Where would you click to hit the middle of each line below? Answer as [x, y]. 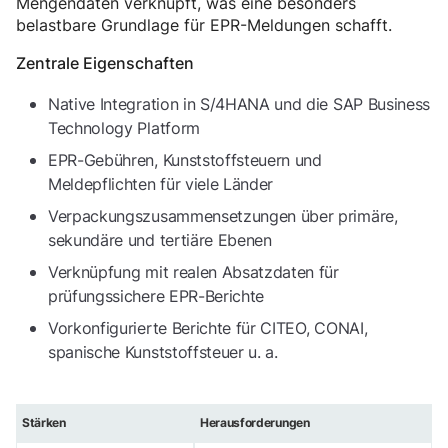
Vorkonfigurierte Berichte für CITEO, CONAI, [208, 328]
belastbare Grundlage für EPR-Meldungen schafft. [204, 25]
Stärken [44, 423]
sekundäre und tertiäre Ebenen [160, 240]
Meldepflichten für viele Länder [161, 184]
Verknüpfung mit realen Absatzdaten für [193, 272]
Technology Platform [124, 128]
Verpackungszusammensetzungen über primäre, [223, 216]
